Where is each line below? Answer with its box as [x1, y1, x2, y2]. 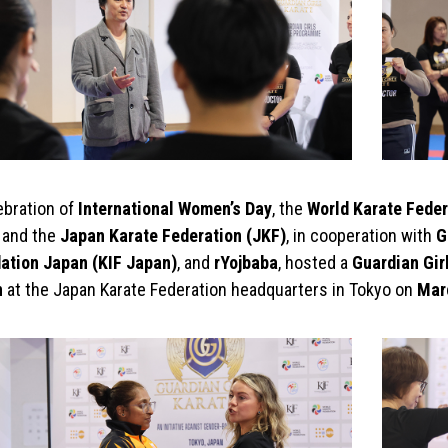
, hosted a [277, 252, 352, 274]
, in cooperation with [285, 225, 436, 247]
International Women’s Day [77, 198, 272, 220]
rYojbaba [213, 252, 278, 274]
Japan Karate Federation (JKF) [59, 225, 286, 247]
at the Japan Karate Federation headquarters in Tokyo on [2, 279, 417, 301]
